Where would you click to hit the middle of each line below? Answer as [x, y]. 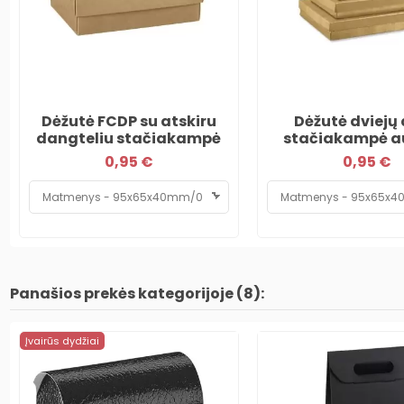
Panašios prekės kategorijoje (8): [137, 293]
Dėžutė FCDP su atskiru [129, 121]
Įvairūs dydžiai [62, 340]
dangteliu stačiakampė [129, 138]
